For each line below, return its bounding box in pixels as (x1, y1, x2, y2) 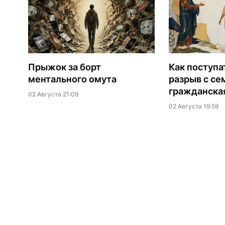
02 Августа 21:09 (28, 90, 78, 98)
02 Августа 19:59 (168, 102, 218, 110)
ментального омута (28, 74, 117, 85)
